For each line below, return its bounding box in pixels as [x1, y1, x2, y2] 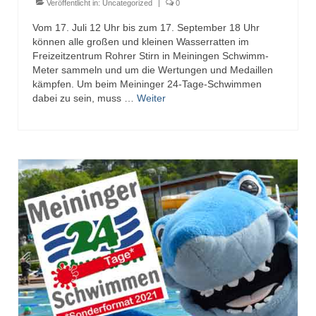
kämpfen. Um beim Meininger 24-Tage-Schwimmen [32, 78, 262, 90]
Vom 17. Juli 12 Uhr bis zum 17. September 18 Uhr [32, 22, 260, 33]
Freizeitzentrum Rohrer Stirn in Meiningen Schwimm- [32, 50, 269, 61]
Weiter [137, 92, 166, 104]
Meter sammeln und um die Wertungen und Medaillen [32, 64, 273, 75]
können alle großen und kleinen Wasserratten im [32, 36, 249, 47]
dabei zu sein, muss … [32, 92, 137, 104]
